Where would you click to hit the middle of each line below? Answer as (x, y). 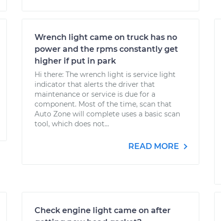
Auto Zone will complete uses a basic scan (107, 114)
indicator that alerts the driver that (95, 84)
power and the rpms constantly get (106, 49)
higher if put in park (75, 61)
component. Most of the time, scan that (103, 104)
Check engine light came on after (103, 210)
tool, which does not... (72, 124)
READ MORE (155, 146)
